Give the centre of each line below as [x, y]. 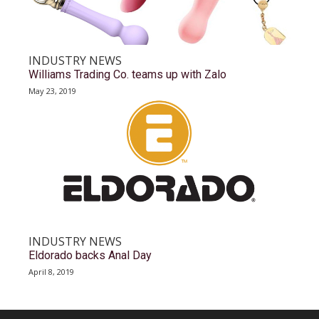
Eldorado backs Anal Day [90, 255]
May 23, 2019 [52, 91]
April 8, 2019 [51, 272]
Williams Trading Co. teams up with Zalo [127, 74]
